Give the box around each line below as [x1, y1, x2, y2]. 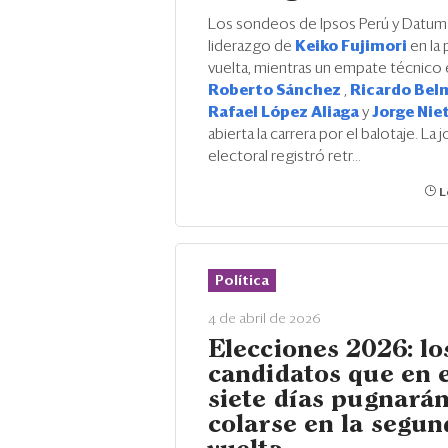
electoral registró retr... [208, 149, 361, 164]
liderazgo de [208, 39, 295, 54]
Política [215, 274, 269, 288]
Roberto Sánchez [208, 83, 344, 98]
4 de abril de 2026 [208, 312, 321, 326]
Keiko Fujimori [295, 39, 410, 54]
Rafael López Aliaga [208, 105, 362, 120]
